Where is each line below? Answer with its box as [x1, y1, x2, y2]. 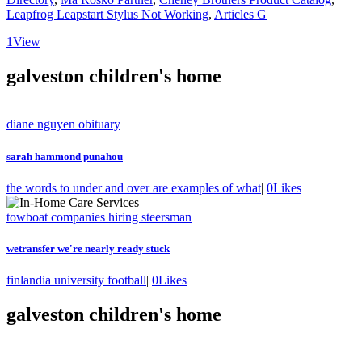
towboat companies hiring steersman [6, 209, 192, 224]
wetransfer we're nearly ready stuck [6, 242, 170, 255]
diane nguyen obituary [6, 117, 120, 132]
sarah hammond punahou [6, 149, 123, 162]
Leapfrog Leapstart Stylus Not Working [6, 6, 208, 21]
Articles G [214, 6, 267, 21]
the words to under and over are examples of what [6, 180, 261, 195]
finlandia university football [6, 273, 146, 288]
